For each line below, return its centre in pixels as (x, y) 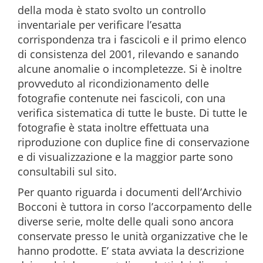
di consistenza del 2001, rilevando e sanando (128, 54)
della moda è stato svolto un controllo (112, 10)
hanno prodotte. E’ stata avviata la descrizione (131, 251)
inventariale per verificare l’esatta (100, 25)
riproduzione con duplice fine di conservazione (134, 142)
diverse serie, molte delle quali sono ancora (126, 221)
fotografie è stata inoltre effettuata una (113, 127)
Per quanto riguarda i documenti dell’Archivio (130, 192)
